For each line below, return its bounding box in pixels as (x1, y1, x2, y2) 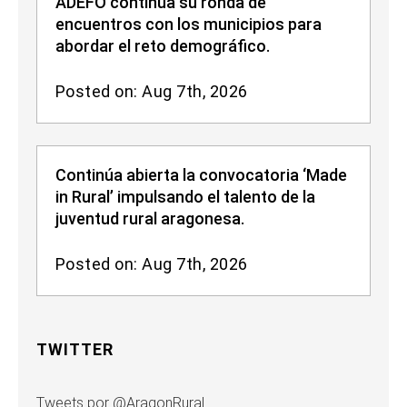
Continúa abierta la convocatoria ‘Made (55, 165, 347, 185)
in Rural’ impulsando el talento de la (55, 187, 315, 207)
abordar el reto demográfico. (55, 36, 270, 56)
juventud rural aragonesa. (55, 209, 244, 229)
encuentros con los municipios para (55, 15, 322, 35)
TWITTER (36, 340, 114, 360)
